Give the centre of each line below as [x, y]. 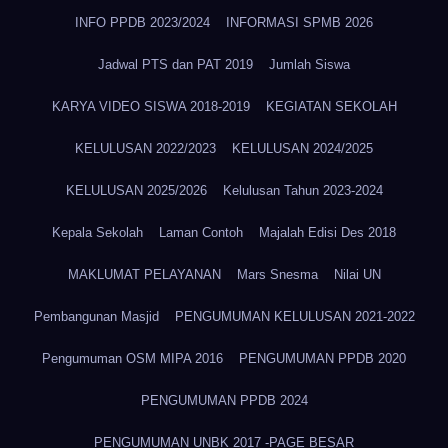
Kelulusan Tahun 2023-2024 [302, 190]
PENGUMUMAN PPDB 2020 [322, 358]
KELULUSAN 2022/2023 [145, 148]
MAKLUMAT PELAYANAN [144, 274]
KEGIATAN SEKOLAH [331, 106]
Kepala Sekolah [97, 232]
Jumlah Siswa [309, 64]
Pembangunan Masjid [96, 316]
